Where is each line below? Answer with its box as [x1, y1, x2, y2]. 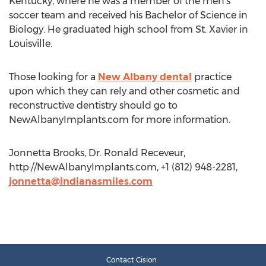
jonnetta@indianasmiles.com [9, 176, 153, 187]
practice [192, 71, 232, 83]
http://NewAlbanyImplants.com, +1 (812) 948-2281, [9, 161, 237, 173]
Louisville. [9, 38, 52, 49]
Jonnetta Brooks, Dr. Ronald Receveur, [9, 147, 185, 159]
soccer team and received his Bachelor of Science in [9, 9, 248, 21]
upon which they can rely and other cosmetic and [9, 85, 240, 97]
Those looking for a [9, 71, 98, 83]
